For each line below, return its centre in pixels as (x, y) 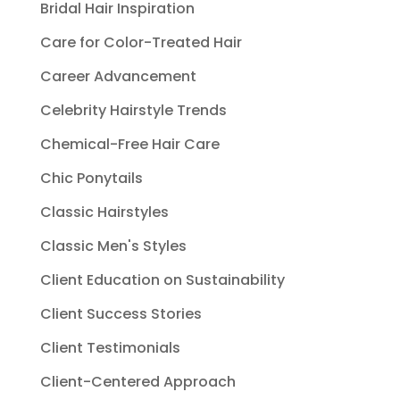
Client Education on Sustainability (162, 280)
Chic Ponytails (91, 178)
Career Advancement (118, 76)
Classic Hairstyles (104, 212)
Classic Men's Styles (113, 246)
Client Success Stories (121, 314)
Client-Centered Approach (137, 382)
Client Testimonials (110, 348)
